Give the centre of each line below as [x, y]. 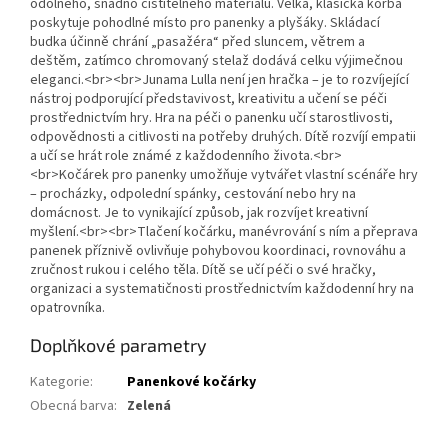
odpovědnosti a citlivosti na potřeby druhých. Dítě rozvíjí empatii [223, 137]
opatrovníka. [67, 308]
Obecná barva [72, 406]
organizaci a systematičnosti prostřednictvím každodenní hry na [222, 289]
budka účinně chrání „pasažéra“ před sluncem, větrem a [197, 42]
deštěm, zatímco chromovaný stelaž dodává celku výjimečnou [216, 61]
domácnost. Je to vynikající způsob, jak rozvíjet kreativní [199, 213]
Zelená [149, 406]
